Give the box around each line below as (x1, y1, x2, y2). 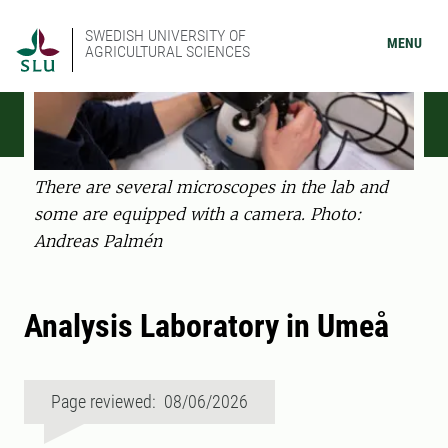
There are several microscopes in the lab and (34, 177, 388, 198)
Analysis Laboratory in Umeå (24, 307, 389, 346)
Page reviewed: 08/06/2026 (51, 391, 248, 413)
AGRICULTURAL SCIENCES (85, 42, 250, 61)
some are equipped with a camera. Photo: (34, 204, 362, 225)
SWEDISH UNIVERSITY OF (85, 26, 246, 45)
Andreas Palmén (34, 231, 162, 252)
